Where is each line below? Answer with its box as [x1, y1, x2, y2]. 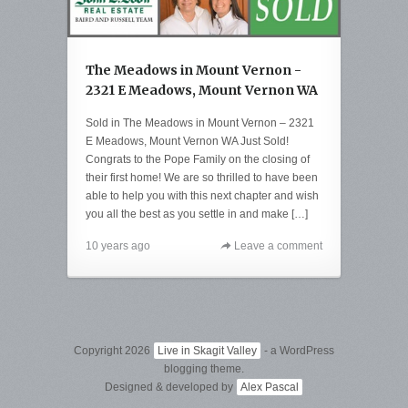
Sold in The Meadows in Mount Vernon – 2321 [86, 117, 314, 130]
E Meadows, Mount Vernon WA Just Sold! [86, 135, 289, 148]
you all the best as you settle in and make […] [86, 208, 308, 221]
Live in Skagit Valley [158, 344, 257, 358]
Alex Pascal [240, 381, 299, 394]
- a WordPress [261, 344, 334, 358]
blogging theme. [164, 362, 244, 376]
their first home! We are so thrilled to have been [86, 171, 318, 185]
